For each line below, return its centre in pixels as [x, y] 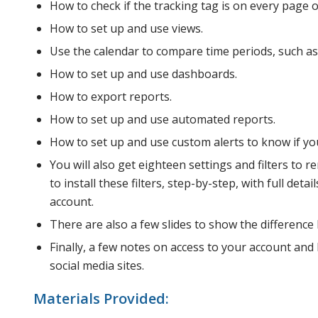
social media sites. [97, 265]
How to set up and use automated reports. [163, 119]
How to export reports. [111, 96]
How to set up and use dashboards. [143, 73]
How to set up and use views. [126, 28]
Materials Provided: [101, 298]
